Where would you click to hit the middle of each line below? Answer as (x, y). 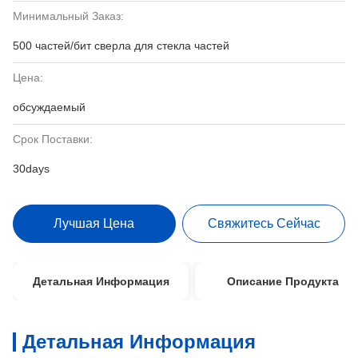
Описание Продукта (283, 281)
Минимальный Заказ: (68, 16)
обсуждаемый (49, 107)
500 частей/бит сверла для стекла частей (121, 46)
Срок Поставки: (53, 139)
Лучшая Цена (94, 223)
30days (31, 169)
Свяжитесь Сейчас (264, 223)
